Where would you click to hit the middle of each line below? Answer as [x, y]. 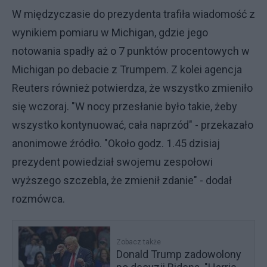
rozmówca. [40, 199]
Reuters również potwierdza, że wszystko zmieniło [132, 88]
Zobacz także [139, 242]
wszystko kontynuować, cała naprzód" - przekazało [133, 125]
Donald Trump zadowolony [179, 254]
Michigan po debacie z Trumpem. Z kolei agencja [127, 69]
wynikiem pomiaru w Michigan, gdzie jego [110, 32]
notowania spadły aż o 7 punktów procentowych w [131, 51]
